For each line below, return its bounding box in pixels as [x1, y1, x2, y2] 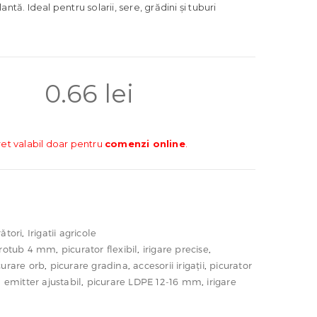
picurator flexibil [61, 243, 138, 255]
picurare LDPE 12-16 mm [86, 275, 202, 287]
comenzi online [104, 138, 185, 150]
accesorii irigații [133, 259, 204, 271]
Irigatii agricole [27, 226, 97, 238]
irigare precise [142, 243, 209, 255]
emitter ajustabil [4, 275, 82, 287]
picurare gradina [50, 259, 128, 271]
